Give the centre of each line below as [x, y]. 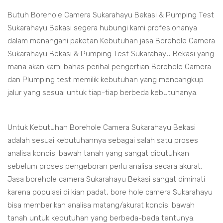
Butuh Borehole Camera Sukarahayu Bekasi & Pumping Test [111, 15]
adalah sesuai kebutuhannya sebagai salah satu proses [103, 141]
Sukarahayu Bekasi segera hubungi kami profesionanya [102, 28]
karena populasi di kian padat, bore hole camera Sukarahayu [110, 192]
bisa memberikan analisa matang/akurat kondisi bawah [101, 205]
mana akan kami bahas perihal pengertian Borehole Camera [109, 67]
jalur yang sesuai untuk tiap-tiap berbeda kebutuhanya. [103, 93]
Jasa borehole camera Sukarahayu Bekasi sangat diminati [106, 179]
